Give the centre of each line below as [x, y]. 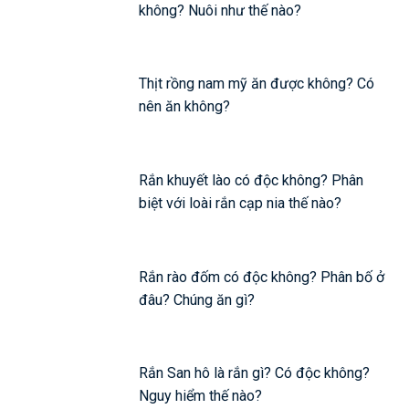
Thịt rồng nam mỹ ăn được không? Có [257, 84]
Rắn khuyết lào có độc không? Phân [252, 181]
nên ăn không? [185, 107]
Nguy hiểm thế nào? [201, 396]
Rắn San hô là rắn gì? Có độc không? [255, 373]
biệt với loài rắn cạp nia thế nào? [241, 204]
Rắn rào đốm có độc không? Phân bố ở [262, 277]
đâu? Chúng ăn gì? [197, 299]
